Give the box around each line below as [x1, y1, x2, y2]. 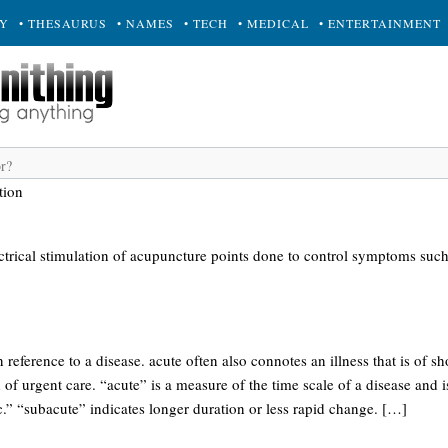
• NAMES [117, 15, 174, 31]
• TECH [184, 15, 228, 31]
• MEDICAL [238, 15, 309, 31]
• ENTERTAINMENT [319, 15, 441, 31]
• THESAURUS [19, 15, 107, 31]
